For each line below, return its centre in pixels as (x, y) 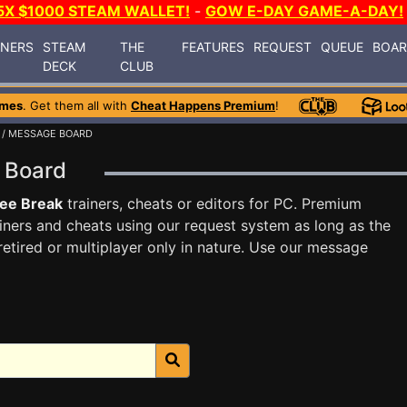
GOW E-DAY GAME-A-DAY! (304, 11)
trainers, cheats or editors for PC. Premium (212, 203)
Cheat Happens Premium (203, 105)
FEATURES (213, 46)
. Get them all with (77, 105)
